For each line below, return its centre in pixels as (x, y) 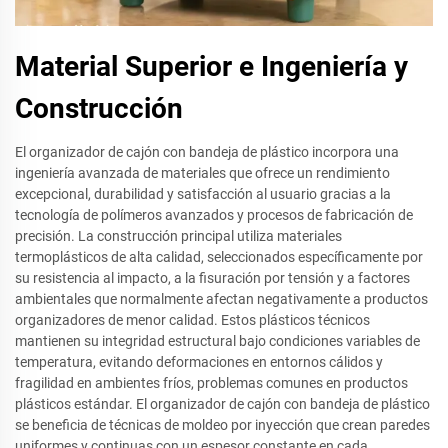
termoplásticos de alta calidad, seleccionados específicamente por (219, 257)
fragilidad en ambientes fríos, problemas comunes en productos (211, 383)
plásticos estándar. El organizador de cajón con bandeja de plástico (222, 404)
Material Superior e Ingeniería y (211, 67)
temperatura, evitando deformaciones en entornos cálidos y (199, 362)
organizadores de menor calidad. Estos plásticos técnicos (192, 320)
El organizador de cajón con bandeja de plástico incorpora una (207, 152)
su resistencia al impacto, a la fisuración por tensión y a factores (212, 278)
